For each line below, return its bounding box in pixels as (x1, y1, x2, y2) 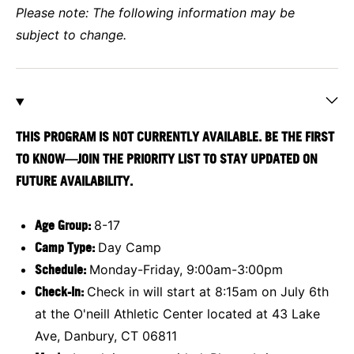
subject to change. (16, 26, 126, 43)
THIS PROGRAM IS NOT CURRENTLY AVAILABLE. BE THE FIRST (16, 128, 334, 145)
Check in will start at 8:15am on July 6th (87, 283, 329, 299)
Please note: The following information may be (16, 4, 295, 21)
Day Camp (98, 239, 161, 255)
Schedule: (35, 261, 89, 277)
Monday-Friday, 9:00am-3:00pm (89, 261, 283, 277)
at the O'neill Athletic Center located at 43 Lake (35, 305, 320, 322)
